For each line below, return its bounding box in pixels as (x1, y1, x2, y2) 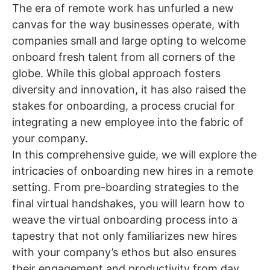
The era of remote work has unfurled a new (12, 2, 234, 15)
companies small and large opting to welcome (12, 34, 246, 48)
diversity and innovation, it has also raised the (12, 83, 246, 96)
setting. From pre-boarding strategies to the (12, 181, 239, 194)
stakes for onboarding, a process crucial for (12, 99, 235, 113)
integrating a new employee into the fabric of (12, 116, 243, 129)
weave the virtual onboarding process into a (12, 213, 237, 227)
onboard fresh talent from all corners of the (12, 51, 235, 64)
